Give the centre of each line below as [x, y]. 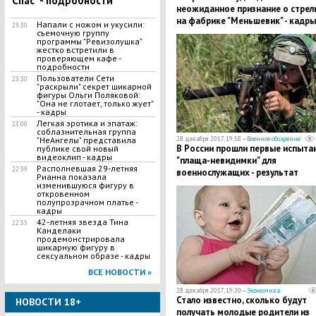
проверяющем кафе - [78, 58]
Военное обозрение [273, 139]
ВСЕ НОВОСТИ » [120, 272]
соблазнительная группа [86, 132]
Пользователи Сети [75, 78]
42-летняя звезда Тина [82, 222]
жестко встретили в [75, 50]
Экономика [263, 290]
